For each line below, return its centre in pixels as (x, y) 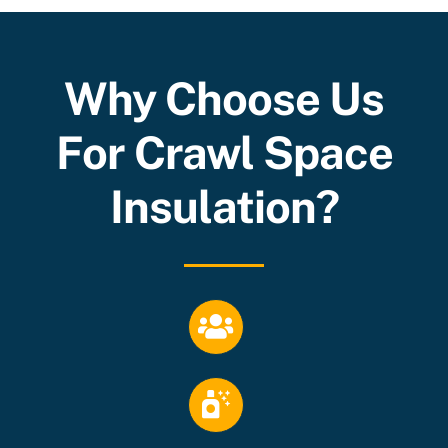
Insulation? (224, 206)
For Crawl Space (224, 152)
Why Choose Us (224, 98)
